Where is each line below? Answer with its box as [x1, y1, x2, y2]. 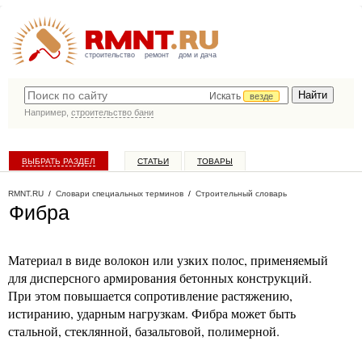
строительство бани [71, 107, 154, 117]
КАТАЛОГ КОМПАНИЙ [21, 179, 106, 187]
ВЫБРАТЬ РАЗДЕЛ [22, 157, 95, 166]
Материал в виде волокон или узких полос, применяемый [8, 251, 328, 268]
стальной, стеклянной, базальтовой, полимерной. [8, 322, 280, 339]
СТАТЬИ [137, 157, 169, 166]
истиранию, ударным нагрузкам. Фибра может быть [8, 305, 296, 322]
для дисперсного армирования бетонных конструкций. [8, 269, 312, 286]
